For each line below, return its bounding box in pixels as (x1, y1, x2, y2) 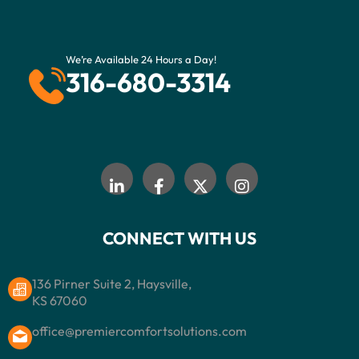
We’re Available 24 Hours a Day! (65, 52, 216, 66)
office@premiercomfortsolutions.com (32, 322, 247, 339)
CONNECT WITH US (103, 227, 256, 248)
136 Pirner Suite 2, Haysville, (32, 275, 192, 292)
